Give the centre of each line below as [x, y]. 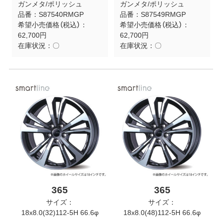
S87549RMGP [163, 15]
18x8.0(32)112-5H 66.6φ [60, 212]
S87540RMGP [61, 15]
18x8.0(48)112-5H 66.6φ [162, 212]
